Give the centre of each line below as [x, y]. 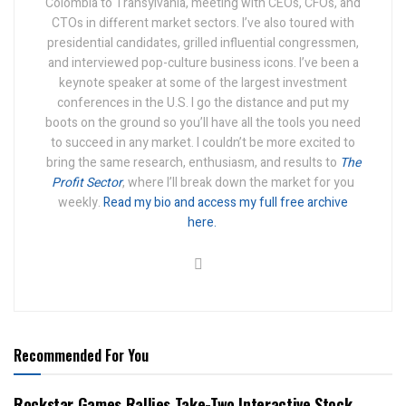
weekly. [79, 203]
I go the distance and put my [270, 103]
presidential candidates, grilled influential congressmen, [203, 43]
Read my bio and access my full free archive [226, 203]
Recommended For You [81, 356]
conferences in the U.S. [123, 103]
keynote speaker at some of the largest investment [203, 83]
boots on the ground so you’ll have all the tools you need [203, 123]
